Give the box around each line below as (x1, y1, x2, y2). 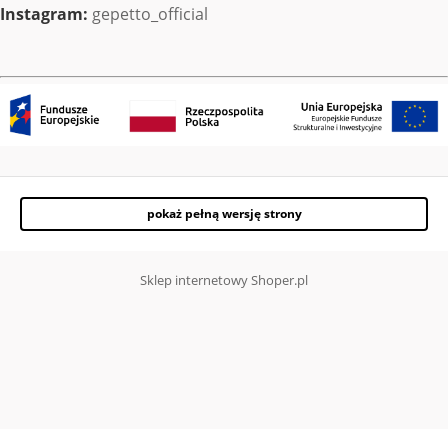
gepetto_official (92, 3, 208, 26)
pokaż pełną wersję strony (146, 204, 302, 222)
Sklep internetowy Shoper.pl (140, 270, 308, 289)
